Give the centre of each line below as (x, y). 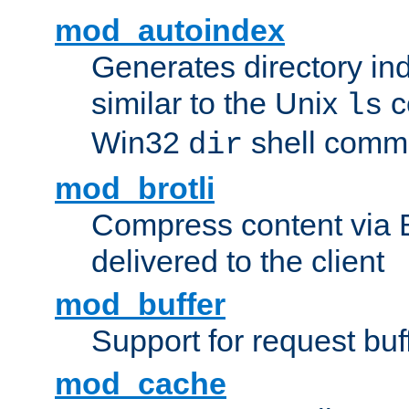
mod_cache (141, 384)
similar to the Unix (219, 104)
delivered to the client (238, 262)
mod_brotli (135, 189)
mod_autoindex (170, 31)
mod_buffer (140, 304)
